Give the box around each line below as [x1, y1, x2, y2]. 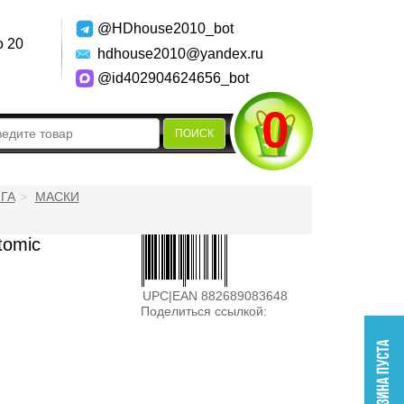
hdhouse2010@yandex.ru [96, 46, 263, 61]
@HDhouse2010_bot [96, 21, 234, 36]
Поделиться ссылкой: [141, 304, 268, 318]
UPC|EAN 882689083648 [142, 289, 289, 303]
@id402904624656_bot [96, 70, 249, 86]
